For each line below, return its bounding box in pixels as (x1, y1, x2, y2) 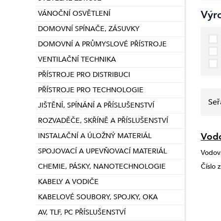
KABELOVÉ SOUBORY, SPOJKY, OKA (38, 192, 158, 202)
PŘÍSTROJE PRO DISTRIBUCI (38, 70, 130, 79)
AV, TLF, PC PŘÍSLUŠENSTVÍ (38, 208, 126, 217)
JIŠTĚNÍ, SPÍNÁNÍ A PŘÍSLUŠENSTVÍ (38, 101, 154, 110)
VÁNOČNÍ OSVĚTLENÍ (38, 9, 110, 18)
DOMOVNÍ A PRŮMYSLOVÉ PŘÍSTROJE (38, 39, 167, 49)
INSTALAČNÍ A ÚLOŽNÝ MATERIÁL (38, 131, 151, 141)
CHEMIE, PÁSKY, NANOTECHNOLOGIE (38, 162, 166, 171)
